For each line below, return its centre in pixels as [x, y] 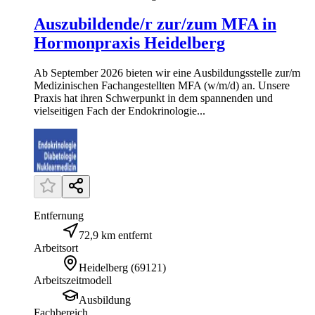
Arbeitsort [56, 248]
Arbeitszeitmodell [73, 281]
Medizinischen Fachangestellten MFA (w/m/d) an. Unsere [162, 86]
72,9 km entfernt [115, 236]
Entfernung [59, 216]
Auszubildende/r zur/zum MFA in [155, 24]
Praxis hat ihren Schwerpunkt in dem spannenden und [153, 98]
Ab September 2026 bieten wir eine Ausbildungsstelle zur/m [167, 73]
